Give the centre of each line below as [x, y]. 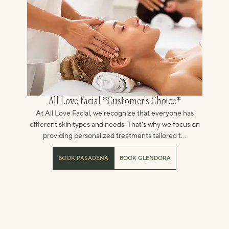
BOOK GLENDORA [145, 158]
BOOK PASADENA [83, 158]
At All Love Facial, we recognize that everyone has [114, 113]
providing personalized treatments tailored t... [114, 136]
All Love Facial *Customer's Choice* [114, 102]
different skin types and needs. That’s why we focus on [114, 125]
